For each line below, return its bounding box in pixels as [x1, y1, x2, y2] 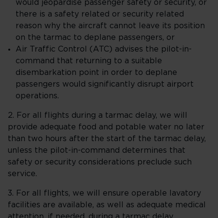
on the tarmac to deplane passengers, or [16, 34, 175, 41]
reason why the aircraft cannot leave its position [16, 22, 205, 30]
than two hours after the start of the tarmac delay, [8, 135, 206, 143]
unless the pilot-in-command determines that [8, 146, 185, 154]
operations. [16, 92, 59, 100]
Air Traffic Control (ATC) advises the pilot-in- [16, 45, 192, 53]
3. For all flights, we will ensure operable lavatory [8, 189, 201, 197]
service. [8, 170, 37, 178]
